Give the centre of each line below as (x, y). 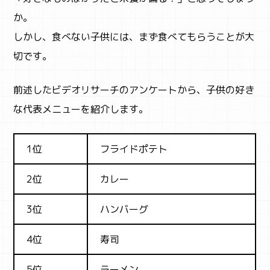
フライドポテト (134, 149)
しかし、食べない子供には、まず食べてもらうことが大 (134, 37)
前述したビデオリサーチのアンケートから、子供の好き (134, 90)
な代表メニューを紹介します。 (81, 109)
